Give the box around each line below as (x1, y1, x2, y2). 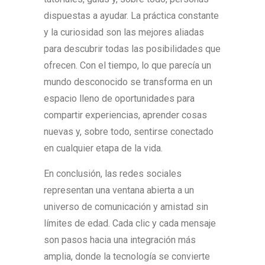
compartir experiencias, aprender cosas (44, 109, 207, 121)
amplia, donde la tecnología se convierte (44, 251, 210, 262)
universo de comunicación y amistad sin (44, 201, 208, 212)
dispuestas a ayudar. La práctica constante (44, 10, 219, 21)
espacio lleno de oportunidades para (44, 93, 195, 104)
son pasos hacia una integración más (44, 234, 196, 245)
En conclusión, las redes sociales (44, 168, 182, 179)
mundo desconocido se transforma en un (44, 76, 212, 88)
